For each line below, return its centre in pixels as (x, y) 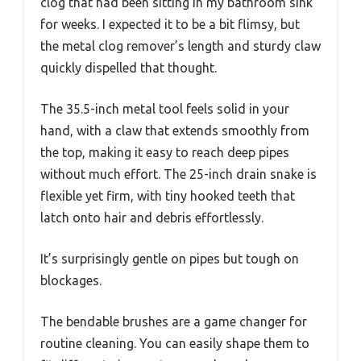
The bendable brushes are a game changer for (174, 321)
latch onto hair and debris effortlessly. (152, 217)
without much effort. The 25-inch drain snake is (178, 174)
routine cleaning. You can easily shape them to (175, 343)
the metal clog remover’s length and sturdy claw (180, 46)
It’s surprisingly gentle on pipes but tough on (170, 258)
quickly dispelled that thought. (129, 67)
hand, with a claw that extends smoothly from (175, 130)
